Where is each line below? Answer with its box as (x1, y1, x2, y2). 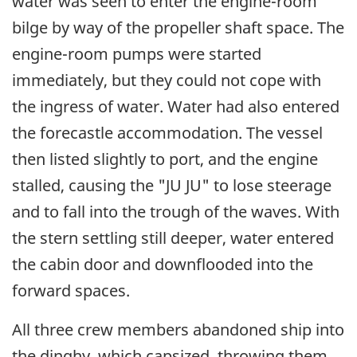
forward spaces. (12, 279, 130, 301)
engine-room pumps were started (12, 42, 261, 65)
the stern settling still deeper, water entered (12, 226, 334, 249)
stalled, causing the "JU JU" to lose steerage (12, 174, 331, 196)
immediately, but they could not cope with (12, 69, 321, 91)
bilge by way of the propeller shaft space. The (12, 16, 344, 38)
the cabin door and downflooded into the (12, 253, 313, 275)
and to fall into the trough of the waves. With (12, 200, 339, 222)
